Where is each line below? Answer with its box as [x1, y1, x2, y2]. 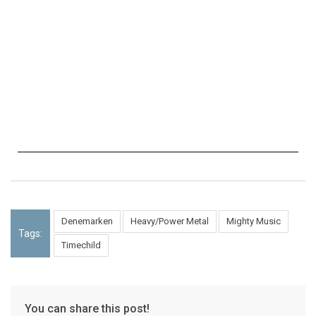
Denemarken [61, 216, 113, 227]
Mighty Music [226, 216, 281, 227]
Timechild [61, 240, 101, 251]
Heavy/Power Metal [130, 216, 209, 227]
